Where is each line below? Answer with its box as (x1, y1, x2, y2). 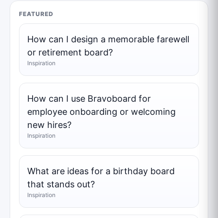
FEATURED (19, 10, 54, 18)
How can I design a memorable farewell (27, 34, 189, 44)
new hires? (27, 119, 72, 130)
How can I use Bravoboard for (27, 93, 151, 104)
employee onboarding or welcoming (27, 106, 176, 117)
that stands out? (27, 179, 95, 189)
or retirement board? (27, 47, 113, 57)
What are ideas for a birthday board (27, 165, 175, 176)
